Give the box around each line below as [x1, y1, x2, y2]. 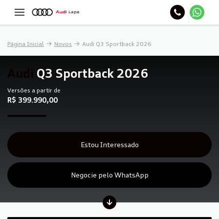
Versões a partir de [7, 86, 61, 94]
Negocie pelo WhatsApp [70, 171, 149, 179]
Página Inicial [7, 40, 44, 47]
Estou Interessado [80, 140, 139, 149]
